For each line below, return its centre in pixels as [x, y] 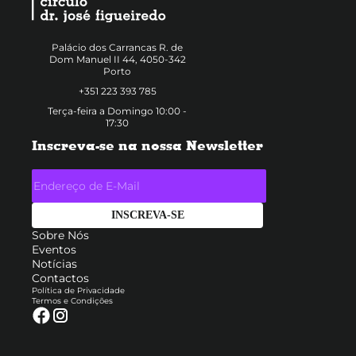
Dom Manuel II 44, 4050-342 [117, 59]
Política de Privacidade [78, 291]
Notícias [54, 264]
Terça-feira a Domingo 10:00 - [118, 110]
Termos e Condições [72, 301]
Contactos [60, 279]
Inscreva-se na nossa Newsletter [147, 145]
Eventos [54, 250]
